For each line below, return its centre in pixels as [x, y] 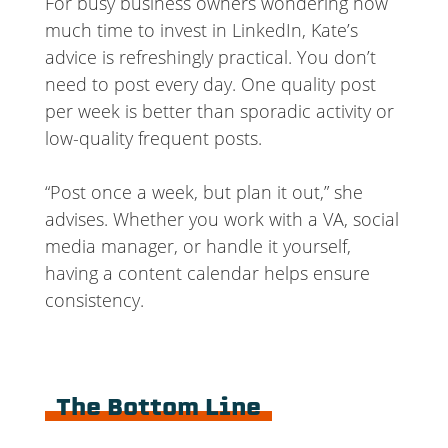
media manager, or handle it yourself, [197, 245]
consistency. [94, 299]
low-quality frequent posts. [153, 137]
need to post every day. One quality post [210, 83]
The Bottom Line [159, 409]
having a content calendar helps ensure [207, 272]
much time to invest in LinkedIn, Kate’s [201, 29]
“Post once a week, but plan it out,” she [203, 191]
